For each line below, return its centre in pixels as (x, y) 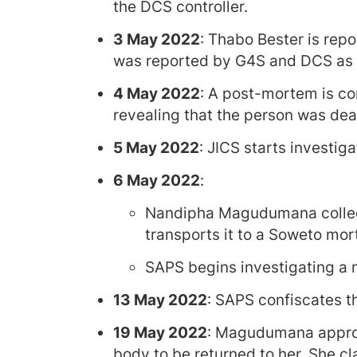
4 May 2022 (157, 94)
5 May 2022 (156, 148)
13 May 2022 (160, 300)
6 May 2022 (157, 180)
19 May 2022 (160, 333)
